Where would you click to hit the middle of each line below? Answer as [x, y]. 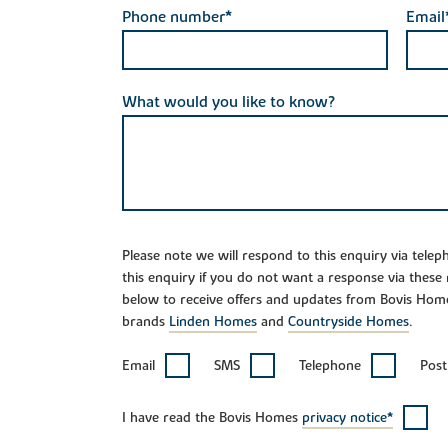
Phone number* [177, 16]
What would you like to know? [228, 101]
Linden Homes [213, 321]
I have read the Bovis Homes [212, 417]
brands [145, 321]
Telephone [330, 365]
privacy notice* [347, 417]
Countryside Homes [348, 321]
